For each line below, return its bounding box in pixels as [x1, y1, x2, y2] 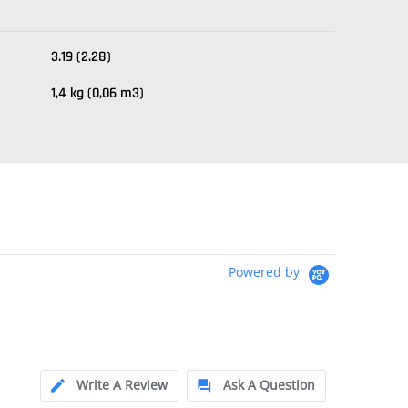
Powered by [229, 263, 303, 281]
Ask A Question [223, 376, 315, 393]
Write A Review [76, 376, 168, 393]
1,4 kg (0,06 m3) [51, 84, 144, 103]
